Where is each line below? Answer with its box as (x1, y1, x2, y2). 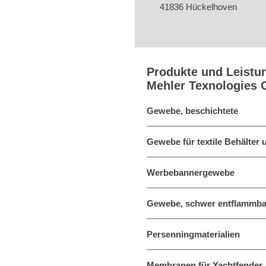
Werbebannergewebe (147, 167, 235, 178)
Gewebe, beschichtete (147, 106, 238, 116)
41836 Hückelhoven (160, 2, 237, 12)
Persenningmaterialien (147, 229, 240, 239)
